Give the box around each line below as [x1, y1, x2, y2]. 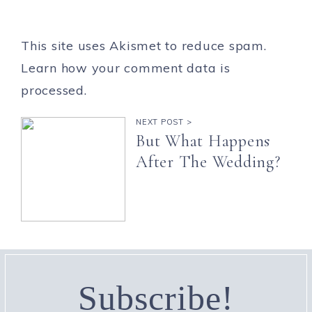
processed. [21, 81, 87, 98]
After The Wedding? [136, 151, 281, 172]
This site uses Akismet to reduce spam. [21, 37, 267, 54]
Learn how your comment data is [21, 59, 231, 76]
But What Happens [136, 130, 270, 151]
